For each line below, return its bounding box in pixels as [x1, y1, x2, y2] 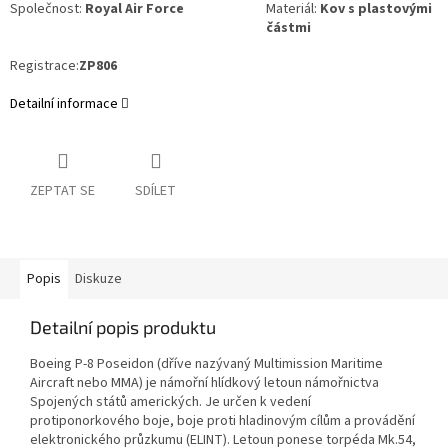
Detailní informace [10, 94, 118, 115]
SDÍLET [135, 181, 176, 202]
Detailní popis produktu [30, 316, 216, 339]
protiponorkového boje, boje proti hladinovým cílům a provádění [30, 411, 415, 432]
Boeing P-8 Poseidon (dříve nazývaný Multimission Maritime [30, 354, 383, 375]
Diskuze [75, 269, 122, 290]
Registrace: [10, 56, 79, 77]
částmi [266, 18, 311, 39]
